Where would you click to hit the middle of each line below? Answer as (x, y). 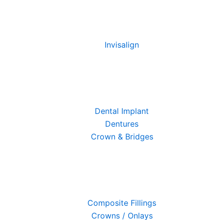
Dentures (122, 124)
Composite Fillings (122, 203)
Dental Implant (122, 111)
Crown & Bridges (122, 137)
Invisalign (122, 45)
